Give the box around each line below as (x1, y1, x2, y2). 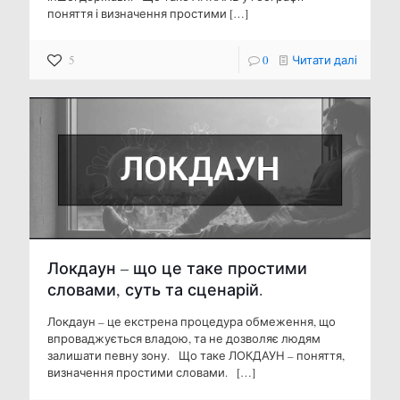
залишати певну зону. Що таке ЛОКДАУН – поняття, (47, 347, 345, 364)
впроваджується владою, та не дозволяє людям (47, 330, 321, 347)
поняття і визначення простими (47, 4, 227, 21)
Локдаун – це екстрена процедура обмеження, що (47, 313, 336, 330)
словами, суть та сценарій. (47, 279, 263, 301)
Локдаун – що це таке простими (47, 257, 307, 279)
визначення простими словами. (47, 364, 234, 381)
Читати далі (292, 51, 357, 68)
